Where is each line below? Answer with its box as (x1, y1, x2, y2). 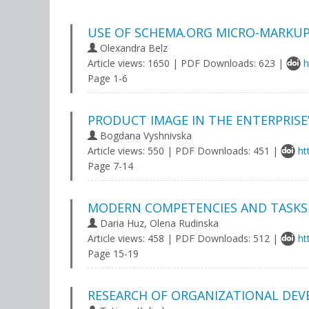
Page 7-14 (88, 159, 133, 172)
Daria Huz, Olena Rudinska (97, 217, 219, 230)
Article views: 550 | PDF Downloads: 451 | (88, 144, 281, 157)
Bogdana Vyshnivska (97, 129, 192, 142)
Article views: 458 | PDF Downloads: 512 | (88, 232, 281, 245)
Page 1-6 (88, 72, 128, 85)
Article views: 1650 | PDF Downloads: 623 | (88, 57, 286, 70)
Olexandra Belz (97, 41, 168, 54)
